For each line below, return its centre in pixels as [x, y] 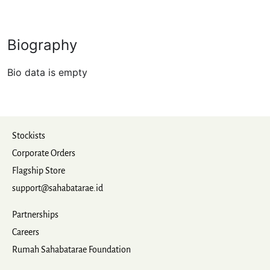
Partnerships [35, 215]
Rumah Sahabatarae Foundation [71, 250]
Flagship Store [39, 171]
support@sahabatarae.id [58, 188]
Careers [26, 232]
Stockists [29, 136]
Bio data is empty [47, 72]
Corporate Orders [44, 153]
